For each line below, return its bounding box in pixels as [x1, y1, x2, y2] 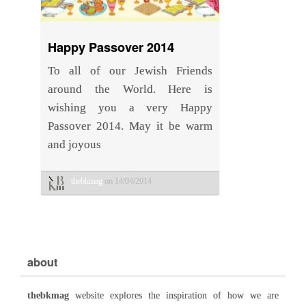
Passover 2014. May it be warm [48, 119, 213, 133]
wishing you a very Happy [48, 100, 213, 114]
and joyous [48, 137, 101, 151]
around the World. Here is [48, 82, 213, 96]
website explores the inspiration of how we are [69, 290, 279, 301]
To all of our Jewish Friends [48, 64, 213, 77]
